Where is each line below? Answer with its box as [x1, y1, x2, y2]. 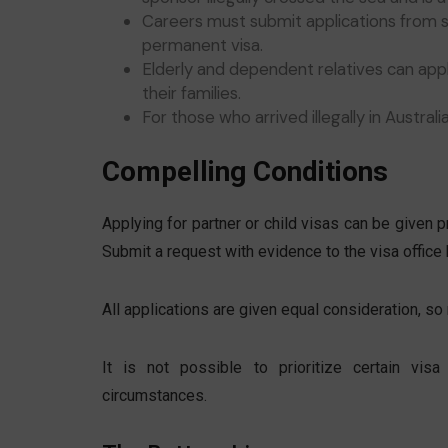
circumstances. [102, 386, 207, 406]
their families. [142, 82, 241, 105]
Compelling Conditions [102, 155, 388, 189]
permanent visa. [142, 34, 263, 57]
